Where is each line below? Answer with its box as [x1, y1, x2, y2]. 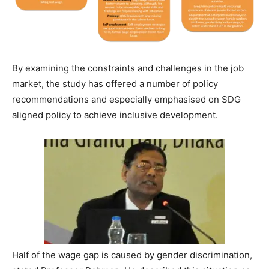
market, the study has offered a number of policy [12, 78, 218, 90]
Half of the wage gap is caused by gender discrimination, [12, 249, 252, 261]
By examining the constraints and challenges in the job [12, 62, 244, 74]
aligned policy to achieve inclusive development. [12, 109, 218, 121]
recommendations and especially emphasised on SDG [12, 94, 241, 106]
